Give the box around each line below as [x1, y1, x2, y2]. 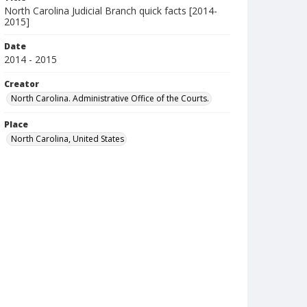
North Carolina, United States [11, 133, 124, 145]
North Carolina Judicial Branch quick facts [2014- [4, 4, 217, 17]
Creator [4, 78, 39, 90]
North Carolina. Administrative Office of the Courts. [11, 93, 209, 104]
